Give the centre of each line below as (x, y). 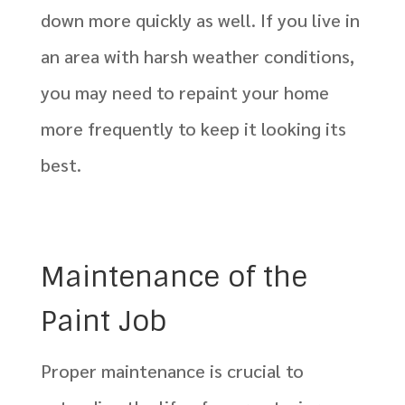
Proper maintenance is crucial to (172, 371)
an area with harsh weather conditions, (197, 57)
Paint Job (103, 322)
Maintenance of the (174, 278)
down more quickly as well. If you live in (200, 20)
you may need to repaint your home (184, 93)
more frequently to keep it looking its (193, 129)
